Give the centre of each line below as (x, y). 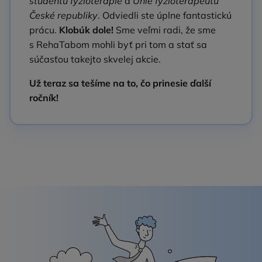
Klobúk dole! (86, 30)
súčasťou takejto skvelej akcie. (95, 59)
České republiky (63, 15)
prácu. (44, 30)
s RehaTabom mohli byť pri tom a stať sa (118, 45)
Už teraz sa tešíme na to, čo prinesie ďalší (120, 83)
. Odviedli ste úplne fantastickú (165, 15)
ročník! (44, 98)
